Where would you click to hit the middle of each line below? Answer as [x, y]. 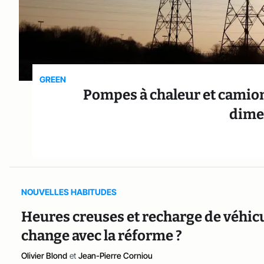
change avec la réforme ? [102, 235]
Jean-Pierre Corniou [115, 255]
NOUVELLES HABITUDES [69, 192]
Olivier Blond [44, 255]
